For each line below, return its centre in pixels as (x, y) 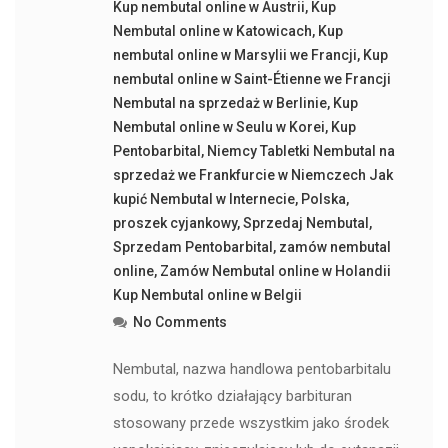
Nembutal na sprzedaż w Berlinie (219, 103)
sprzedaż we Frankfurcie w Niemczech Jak (252, 175)
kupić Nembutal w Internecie (203, 199)
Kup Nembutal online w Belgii (207, 295)
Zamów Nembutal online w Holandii (275, 271)
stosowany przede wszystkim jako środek (250, 423)
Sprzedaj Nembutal (305, 223)
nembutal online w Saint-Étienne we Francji (251, 79)
